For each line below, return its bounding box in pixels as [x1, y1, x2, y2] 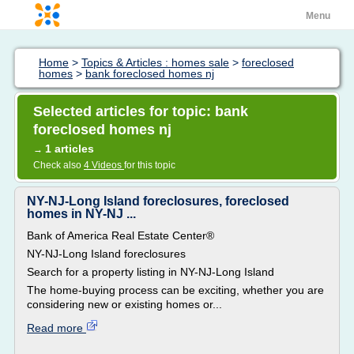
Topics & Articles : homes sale [81, 56, 229, 69]
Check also [33, 160, 84, 171]
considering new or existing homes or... [27, 298, 222, 311]
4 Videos [84, 160, 124, 171]
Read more [27, 322, 86, 334]
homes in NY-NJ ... [27, 207, 136, 220]
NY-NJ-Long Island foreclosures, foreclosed [27, 194, 289, 208]
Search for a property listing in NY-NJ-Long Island [27, 265, 274, 278]
